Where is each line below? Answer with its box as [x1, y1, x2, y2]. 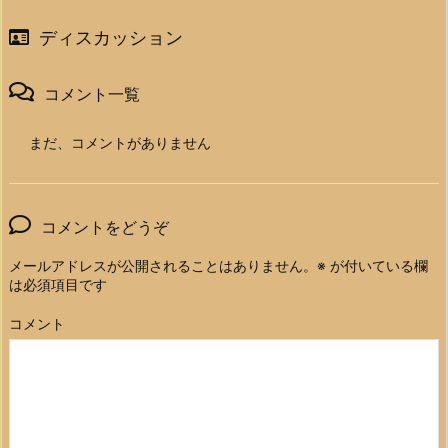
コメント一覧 [44, 84, 140, 105]
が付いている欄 [326, 257, 428, 275]
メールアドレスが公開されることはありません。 [9, 257, 317, 275]
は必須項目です [9, 276, 107, 294]
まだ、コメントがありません [29, 134, 211, 152]
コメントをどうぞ [41, 217, 169, 238]
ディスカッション [39, 27, 183, 49]
